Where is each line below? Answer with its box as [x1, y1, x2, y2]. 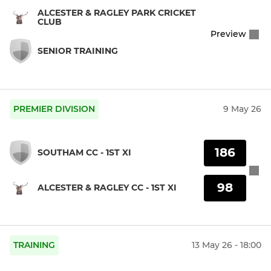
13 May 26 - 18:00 [192, 240, 261, 251]
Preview [211, 28, 246, 40]
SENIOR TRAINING [38, 45, 118, 56]
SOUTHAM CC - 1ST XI [38, 147, 131, 158]
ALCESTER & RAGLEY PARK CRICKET [38, 7, 196, 18]
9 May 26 [223, 103, 261, 115]
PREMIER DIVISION [13, 103, 95, 115]
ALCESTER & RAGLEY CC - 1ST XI [38, 182, 177, 194]
